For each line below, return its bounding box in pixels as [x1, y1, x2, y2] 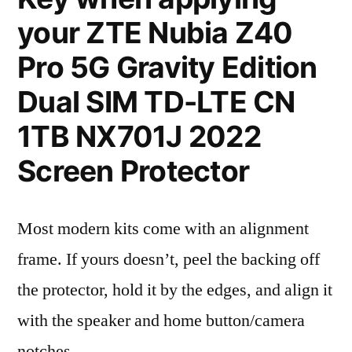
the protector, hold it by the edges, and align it [17, 279, 332, 301]
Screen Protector [17, 153, 250, 189]
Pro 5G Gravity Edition [17, 49, 317, 85]
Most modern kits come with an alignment [17, 218, 309, 240]
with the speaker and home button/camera [17, 310, 305, 332]
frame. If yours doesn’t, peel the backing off [17, 248, 320, 270]
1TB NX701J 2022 [17, 119, 261, 154]
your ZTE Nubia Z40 [17, 15, 293, 50]
